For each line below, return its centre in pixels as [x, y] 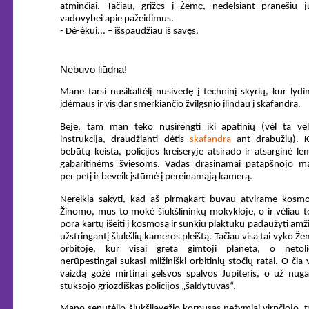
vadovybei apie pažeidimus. [117, 19]
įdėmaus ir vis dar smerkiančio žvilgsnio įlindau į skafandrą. [181, 105]
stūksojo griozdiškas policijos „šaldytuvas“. [148, 286]
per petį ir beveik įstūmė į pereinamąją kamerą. [157, 177]
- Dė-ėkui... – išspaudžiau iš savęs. [130, 31]
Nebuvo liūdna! [94, 70]
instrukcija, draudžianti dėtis [125, 140]
